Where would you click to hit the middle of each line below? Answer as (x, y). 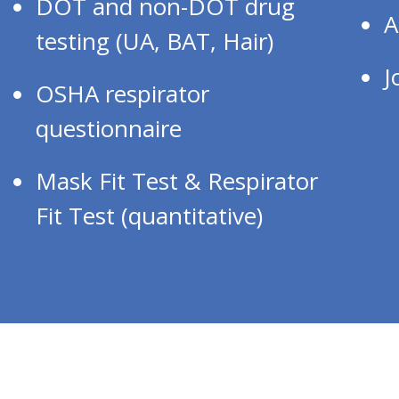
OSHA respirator (122, 93)
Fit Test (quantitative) (149, 215)
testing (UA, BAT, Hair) (155, 41)
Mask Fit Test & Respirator (177, 180)
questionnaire (109, 128)
